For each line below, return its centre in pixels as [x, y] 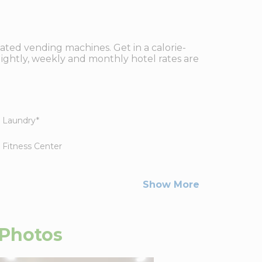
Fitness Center [32, 146]
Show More [171, 184]
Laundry [19, 120]
